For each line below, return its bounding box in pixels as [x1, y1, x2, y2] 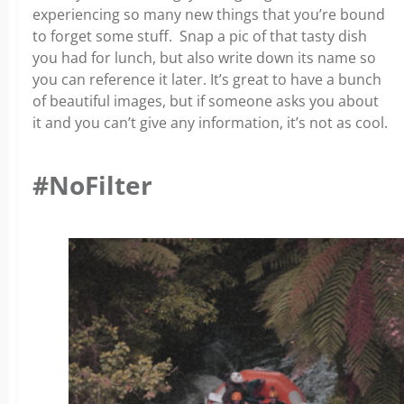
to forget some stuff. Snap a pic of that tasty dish [32, 26, 367, 47]
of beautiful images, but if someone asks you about [32, 91, 379, 112]
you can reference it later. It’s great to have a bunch [32, 69, 381, 90]
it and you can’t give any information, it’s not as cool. [32, 113, 388, 133]
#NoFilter [32, 168, 152, 203]
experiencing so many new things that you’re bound [32, 5, 385, 25]
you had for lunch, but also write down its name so [32, 48, 376, 69]
